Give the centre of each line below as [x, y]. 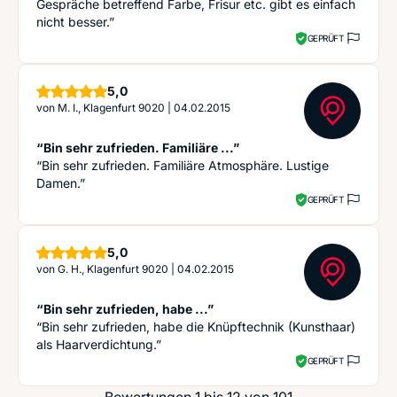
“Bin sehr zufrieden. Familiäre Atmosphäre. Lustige [183, 165]
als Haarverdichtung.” [99, 344]
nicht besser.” [75, 22]
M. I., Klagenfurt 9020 [111, 108]
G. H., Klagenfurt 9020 [113, 269]
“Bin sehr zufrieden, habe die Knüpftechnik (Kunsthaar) [196, 327]
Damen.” [61, 183]
